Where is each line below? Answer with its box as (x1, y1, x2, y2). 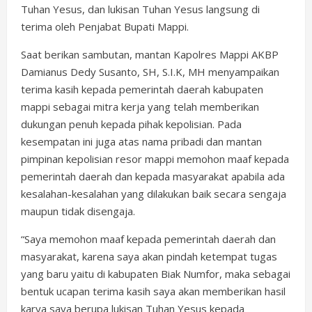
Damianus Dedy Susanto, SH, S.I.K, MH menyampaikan (21, 64, 279, 79)
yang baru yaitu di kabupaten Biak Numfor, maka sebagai (21, 266, 290, 281)
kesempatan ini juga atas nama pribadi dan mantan (21, 134, 262, 148)
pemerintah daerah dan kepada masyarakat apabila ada (21, 169, 285, 183)
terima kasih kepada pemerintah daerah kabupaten (21, 81, 263, 96)
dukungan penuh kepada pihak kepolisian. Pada (21, 116, 242, 131)
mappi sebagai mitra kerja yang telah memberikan (21, 99, 259, 114)
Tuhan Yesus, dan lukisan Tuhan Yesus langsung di (21, 1, 260, 16)
